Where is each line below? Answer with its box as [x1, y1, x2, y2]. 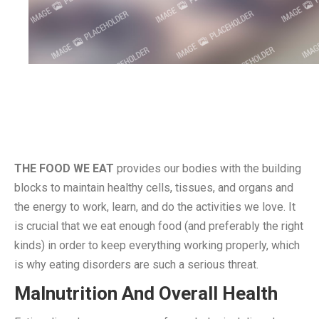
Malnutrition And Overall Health [14, 282, 278, 304]
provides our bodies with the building [114, 161, 301, 175]
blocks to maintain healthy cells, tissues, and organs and [14, 180, 293, 194]
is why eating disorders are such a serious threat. [14, 257, 258, 271]
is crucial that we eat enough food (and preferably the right [14, 219, 303, 233]
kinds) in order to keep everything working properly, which [14, 238, 300, 252]
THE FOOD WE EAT [14, 161, 114, 175]
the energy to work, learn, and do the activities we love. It [14, 199, 296, 214]
